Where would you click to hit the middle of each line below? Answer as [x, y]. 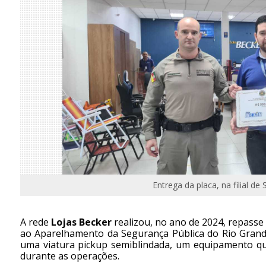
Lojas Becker [81, 222]
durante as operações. [69, 256]
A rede [35, 222]
